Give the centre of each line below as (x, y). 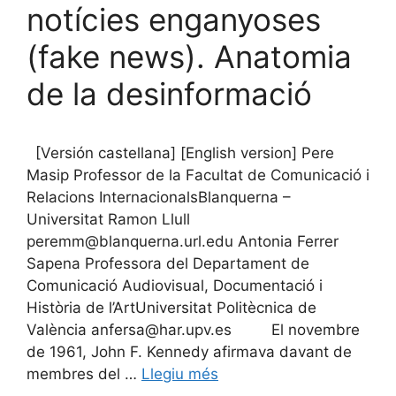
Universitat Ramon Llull (108, 219)
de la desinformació (169, 93)
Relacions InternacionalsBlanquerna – (159, 197)
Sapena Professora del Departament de (168, 263)
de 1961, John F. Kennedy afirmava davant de (189, 351)
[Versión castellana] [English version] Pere (180, 152)
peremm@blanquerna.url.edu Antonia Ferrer (183, 241)
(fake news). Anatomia (189, 56)
